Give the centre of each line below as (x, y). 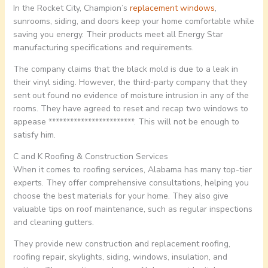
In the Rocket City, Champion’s (71, 8)
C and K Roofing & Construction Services (90, 157)
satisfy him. (34, 135)
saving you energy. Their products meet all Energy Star (118, 35)
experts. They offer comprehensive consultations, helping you (131, 183)
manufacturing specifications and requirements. (103, 48)
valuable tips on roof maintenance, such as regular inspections (133, 209)
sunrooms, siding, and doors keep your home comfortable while (133, 22)
